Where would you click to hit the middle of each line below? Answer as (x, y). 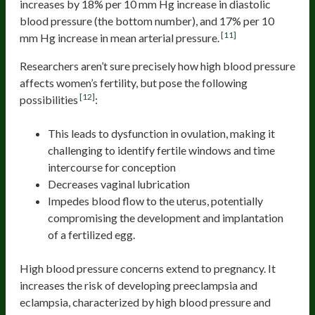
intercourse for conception (112, 167)
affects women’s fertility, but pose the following (134, 83)
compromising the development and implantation (166, 218)
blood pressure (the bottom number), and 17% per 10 (147, 21)
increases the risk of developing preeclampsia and (139, 285)
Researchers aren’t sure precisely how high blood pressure (157, 66)
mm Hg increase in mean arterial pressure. (120, 38)
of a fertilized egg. (91, 235)
